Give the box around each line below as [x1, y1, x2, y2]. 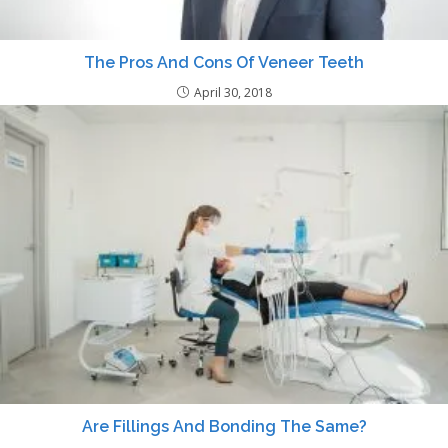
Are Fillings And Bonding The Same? [81, 417, 367, 437]
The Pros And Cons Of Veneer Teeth [84, 53, 364, 73]
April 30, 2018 [193, 84, 272, 102]
